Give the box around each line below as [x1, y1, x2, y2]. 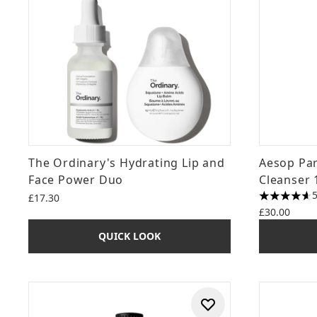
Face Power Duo [28, 172, 124, 188]
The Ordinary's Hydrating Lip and [28, 155, 225, 171]
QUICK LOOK [98, 229, 161, 243]
